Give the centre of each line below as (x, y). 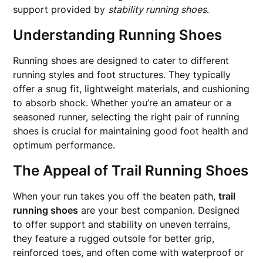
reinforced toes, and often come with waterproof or (129, 252)
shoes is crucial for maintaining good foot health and (131, 131)
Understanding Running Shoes (118, 35)
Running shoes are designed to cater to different (121, 60)
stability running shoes (158, 9)
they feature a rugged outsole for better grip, (114, 238)
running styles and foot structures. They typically (122, 75)
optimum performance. (64, 145)
